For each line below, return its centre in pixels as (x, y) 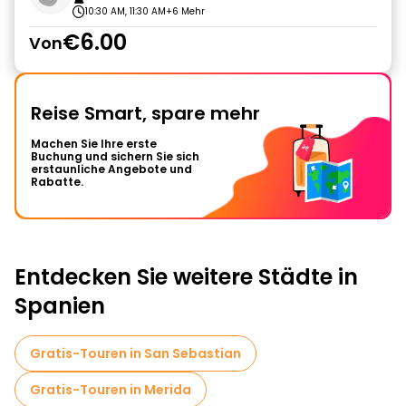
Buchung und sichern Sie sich (115, 156)
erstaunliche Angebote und (111, 169)
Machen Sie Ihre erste (94, 144)
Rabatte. (57, 182)
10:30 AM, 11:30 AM (126, 11)
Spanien (60, 306)
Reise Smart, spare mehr (145, 113)
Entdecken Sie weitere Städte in (186, 277)
